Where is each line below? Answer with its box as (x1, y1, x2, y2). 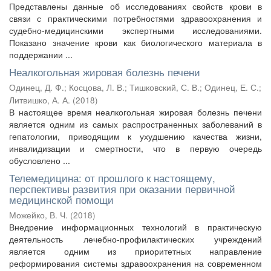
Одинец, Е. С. (204, 82, 259, 93)
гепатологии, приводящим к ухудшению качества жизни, (9, 130, 262, 142)
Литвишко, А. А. (9, 94, 70, 106)
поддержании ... (9, 48, 73, 60)
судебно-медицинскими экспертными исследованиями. (9, 24, 262, 36)
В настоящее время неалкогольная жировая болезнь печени (9, 106, 262, 118)
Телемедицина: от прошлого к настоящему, (9, 170, 215, 185)
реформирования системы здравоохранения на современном (9, 257, 262, 269)
